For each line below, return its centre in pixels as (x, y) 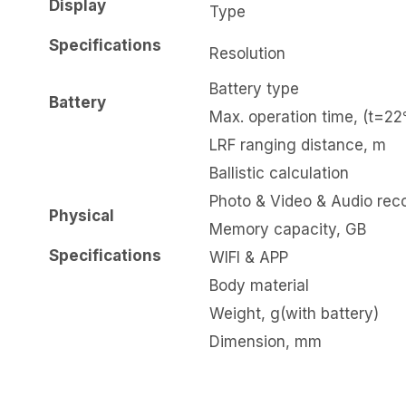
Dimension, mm (266, 342)
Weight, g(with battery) (294, 314)
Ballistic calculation (279, 174)
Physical (82, 216)
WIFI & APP (249, 258)
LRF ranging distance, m (298, 145)
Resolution (247, 54)
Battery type (254, 89)
